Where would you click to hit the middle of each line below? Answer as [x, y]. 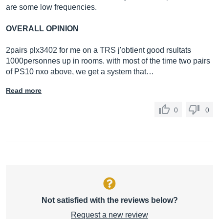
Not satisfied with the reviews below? [109, 200]
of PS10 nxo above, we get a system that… [80, 72]
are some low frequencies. [51, 7]
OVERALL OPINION [42, 29]
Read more [24, 90]
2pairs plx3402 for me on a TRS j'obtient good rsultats [99, 50]
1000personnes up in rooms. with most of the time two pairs [108, 61]
